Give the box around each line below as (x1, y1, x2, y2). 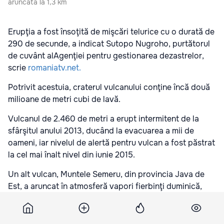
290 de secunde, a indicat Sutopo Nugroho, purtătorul (8, 38, 210, 49)
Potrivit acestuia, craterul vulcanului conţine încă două (8, 81, 210, 92)
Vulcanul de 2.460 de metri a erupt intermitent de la (8, 113, 199, 124)
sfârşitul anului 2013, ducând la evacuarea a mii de (8, 125, 194, 136)
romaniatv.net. (28, 62, 81, 73)
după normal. (8, 204, 56, 215)
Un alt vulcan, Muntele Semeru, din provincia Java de (8, 168, 204, 179)
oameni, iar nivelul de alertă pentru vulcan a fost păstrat (8, 137, 215, 148)
